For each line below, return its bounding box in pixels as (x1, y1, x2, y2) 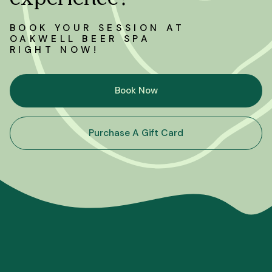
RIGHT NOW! (9, 43, 100, 56)
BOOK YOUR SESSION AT (9, 21, 185, 34)
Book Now (114, 84, 158, 97)
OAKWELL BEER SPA (9, 32, 151, 45)
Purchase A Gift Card (89, 126, 183, 139)
